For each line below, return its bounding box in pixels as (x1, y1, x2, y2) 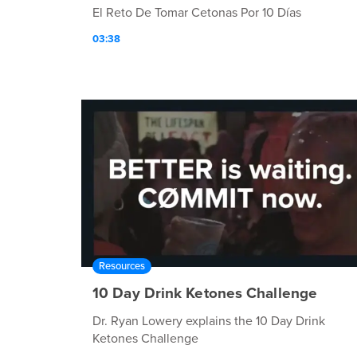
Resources (99, 259, 145, 273)
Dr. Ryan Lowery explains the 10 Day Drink (92, 312, 325, 329)
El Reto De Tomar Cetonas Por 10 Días (92, 4, 301, 21)
